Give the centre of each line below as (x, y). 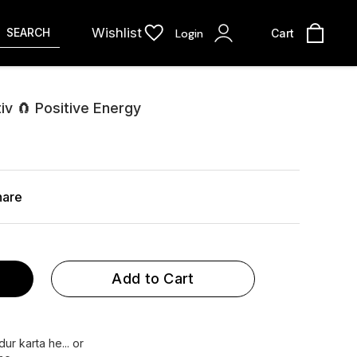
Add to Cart (153, 279)
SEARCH (28, 32)
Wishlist (117, 33)
